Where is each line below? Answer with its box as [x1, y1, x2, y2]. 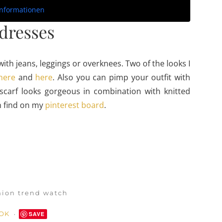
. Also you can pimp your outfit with [53, 72, 191, 83]
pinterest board [45, 100, 104, 111]
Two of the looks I [125, 58, 190, 69]
